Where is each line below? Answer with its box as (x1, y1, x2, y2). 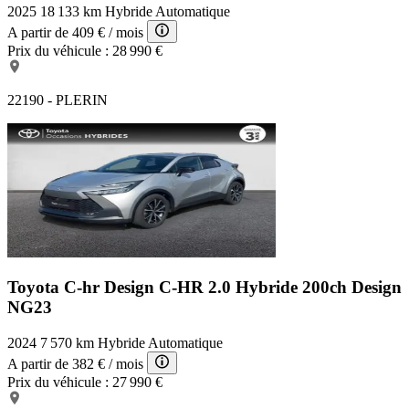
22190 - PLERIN (7, 91, 108, 108)
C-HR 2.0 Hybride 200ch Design (159, 278, 402, 298)
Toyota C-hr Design (7, 278, 159, 298)
